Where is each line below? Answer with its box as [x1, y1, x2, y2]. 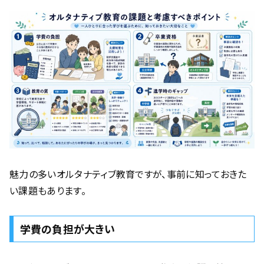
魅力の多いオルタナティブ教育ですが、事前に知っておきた [9, 166, 247, 181]
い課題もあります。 [9, 183, 86, 197]
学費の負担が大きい [19, 221, 115, 237]
